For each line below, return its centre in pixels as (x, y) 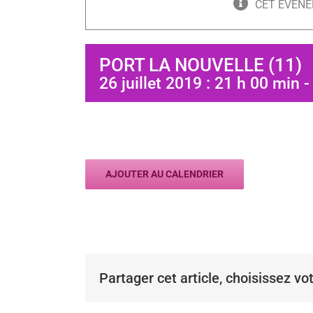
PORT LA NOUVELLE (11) (201, 65)
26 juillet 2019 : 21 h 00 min (199, 83)
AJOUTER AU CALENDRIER (165, 174)
